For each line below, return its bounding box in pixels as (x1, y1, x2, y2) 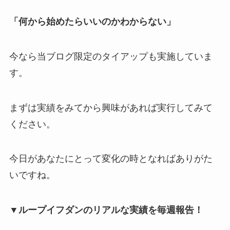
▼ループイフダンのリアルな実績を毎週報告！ (9, 205, 203, 216)
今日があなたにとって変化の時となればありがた (9, 154, 213, 164)
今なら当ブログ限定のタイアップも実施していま (9, 51, 213, 62)
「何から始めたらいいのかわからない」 (9, 16, 176, 27)
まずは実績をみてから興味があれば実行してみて (9, 102, 213, 113)
